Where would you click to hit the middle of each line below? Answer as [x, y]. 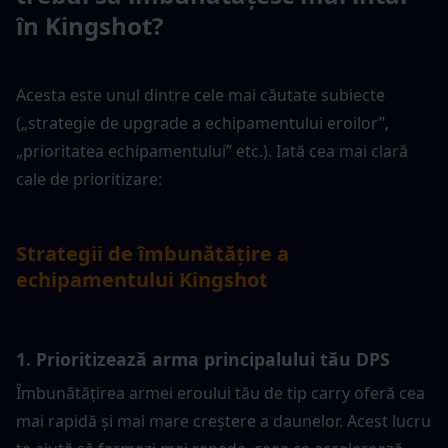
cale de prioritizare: [89, 178]
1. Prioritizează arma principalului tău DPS [203, 359]
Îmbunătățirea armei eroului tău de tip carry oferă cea [220, 392]
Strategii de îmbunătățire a [152, 253]
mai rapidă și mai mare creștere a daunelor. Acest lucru [223, 420]
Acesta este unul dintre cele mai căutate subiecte [200, 94]
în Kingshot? [89, 25]
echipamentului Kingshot [142, 279]
